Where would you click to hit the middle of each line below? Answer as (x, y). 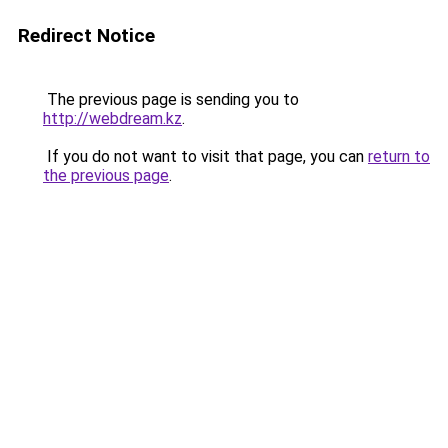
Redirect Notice (86, 35)
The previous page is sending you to (171, 99)
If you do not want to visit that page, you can (205, 156)
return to (399, 156)
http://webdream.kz (112, 118)
